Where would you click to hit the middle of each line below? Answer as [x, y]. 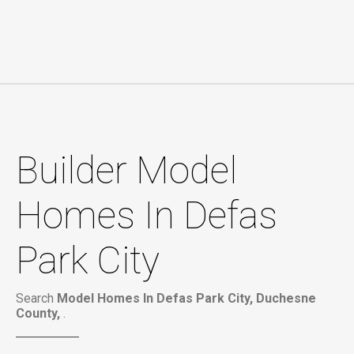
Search [36, 298]
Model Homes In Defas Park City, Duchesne [186, 298]
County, [40, 313]
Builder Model [126, 170]
